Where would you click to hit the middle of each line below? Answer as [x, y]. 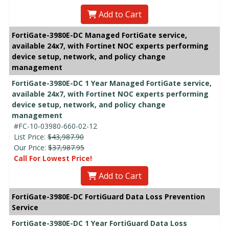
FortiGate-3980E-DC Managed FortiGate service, [99, 35]
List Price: [31, 136]
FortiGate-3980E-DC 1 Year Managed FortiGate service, [112, 83]
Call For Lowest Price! [53, 158]
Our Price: [31, 147]
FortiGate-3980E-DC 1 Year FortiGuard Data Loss [99, 223]
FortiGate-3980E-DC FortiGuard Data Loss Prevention [108, 196]
